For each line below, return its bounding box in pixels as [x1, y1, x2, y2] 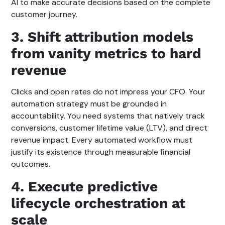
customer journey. [11, 9, 78, 20]
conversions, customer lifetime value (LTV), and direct [11, 122, 208, 133]
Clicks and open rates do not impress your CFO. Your [11, 86, 206, 97]
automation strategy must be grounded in [11, 98, 167, 109]
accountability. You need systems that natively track [11, 110, 205, 121]
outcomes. [11, 158, 51, 169]
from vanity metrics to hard [11, 45, 202, 62]
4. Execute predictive [11, 178, 158, 195]
